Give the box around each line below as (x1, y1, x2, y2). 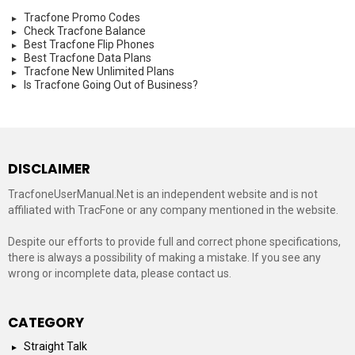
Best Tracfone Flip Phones (24, 38, 155, 51)
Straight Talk (24, 340, 87, 353)
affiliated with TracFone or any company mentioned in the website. (8, 204, 338, 216)
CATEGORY (8, 313, 84, 332)
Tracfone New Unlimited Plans (24, 65, 174, 78)
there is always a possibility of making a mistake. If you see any (8, 251, 321, 264)
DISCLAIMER (8, 159, 90, 178)
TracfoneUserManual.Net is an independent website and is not (8, 188, 318, 200)
